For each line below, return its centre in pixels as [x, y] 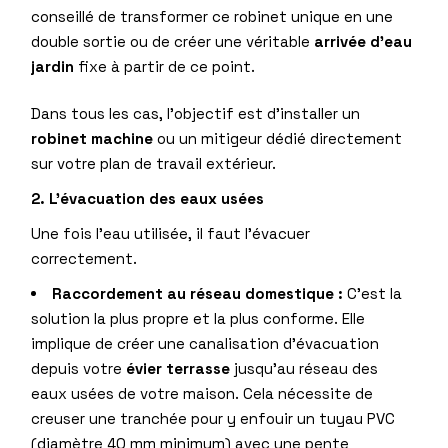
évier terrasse [178, 369]
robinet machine [92, 139]
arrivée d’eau [363, 41]
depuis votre [79, 369]
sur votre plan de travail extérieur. [154, 164]
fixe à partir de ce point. [165, 66]
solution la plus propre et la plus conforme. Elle [198, 319]
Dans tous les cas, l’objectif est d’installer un [196, 114]
